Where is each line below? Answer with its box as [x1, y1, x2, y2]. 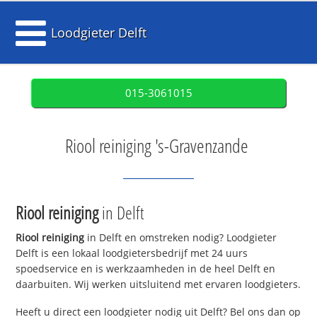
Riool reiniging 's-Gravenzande [65, 133, 248, 158]
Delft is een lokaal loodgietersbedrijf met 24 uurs [16, 246, 248, 260]
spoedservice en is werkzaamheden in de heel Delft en [16, 262, 276, 276]
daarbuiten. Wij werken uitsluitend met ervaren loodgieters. [16, 277, 301, 292]
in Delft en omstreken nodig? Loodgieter [84, 231, 277, 245]
